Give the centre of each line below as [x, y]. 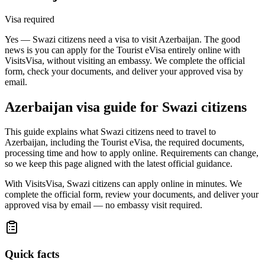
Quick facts [32, 254]
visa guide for [117, 107]
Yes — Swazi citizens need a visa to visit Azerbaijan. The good [122, 39]
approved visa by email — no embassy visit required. [104, 205]
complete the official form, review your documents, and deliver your [132, 195]
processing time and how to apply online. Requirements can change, [132, 153]
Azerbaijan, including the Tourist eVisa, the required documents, [125, 143]
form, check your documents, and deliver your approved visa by [124, 71]
